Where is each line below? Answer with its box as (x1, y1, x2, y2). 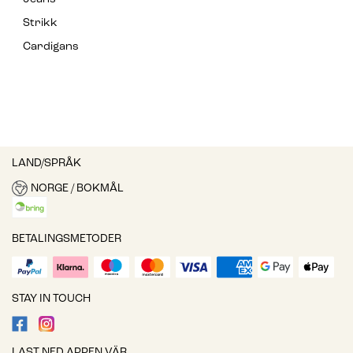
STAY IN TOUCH (12, 293, 91, 306)
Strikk (23, 17, 58, 30)
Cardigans (23, 41, 79, 54)
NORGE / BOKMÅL (30, 182, 124, 195)
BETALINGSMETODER (12, 233, 121, 246)
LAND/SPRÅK (12, 158, 81, 170)
